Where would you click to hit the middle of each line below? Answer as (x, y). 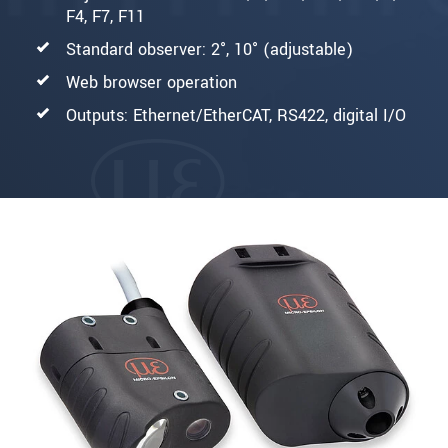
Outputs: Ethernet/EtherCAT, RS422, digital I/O (236, 116)
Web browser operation (151, 83)
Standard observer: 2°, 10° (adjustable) (209, 50)
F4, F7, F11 (105, 17)
